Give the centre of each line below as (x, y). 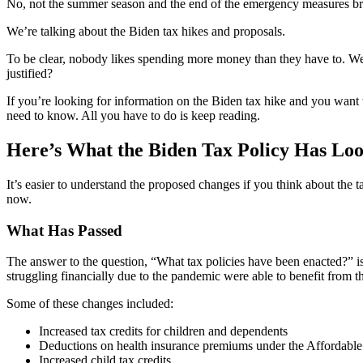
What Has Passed (64, 230)
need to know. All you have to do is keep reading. (133, 116)
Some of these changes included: (90, 304)
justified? (30, 74)
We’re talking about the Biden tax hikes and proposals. (146, 32)
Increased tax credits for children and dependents (163, 331)
